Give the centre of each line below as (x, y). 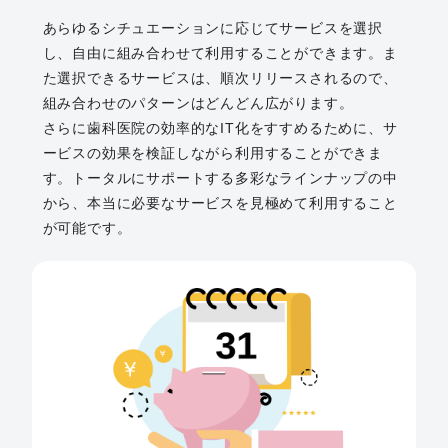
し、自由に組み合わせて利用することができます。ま (220, 53)
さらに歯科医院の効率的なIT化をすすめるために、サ (220, 128)
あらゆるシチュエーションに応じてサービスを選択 (212, 28)
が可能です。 (87, 228)
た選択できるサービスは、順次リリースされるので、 (220, 78)
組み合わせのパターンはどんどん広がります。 (198, 103)
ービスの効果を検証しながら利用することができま (212, 153)
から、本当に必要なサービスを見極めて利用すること (220, 203)
